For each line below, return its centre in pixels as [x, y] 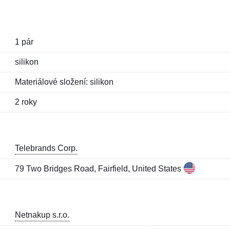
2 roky [26, 102]
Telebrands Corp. [46, 148]
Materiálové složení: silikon [64, 82]
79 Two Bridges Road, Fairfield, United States [99, 169]
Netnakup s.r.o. [42, 215]
